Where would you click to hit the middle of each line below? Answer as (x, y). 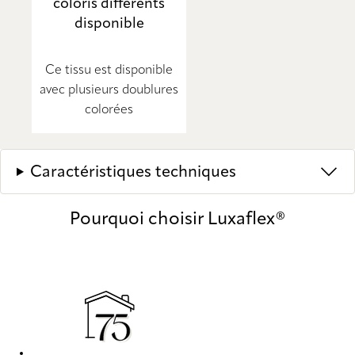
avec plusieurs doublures (109, 91)
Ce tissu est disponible (109, 71)
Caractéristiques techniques (133, 173)
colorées (109, 111)
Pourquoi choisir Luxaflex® (177, 220)
